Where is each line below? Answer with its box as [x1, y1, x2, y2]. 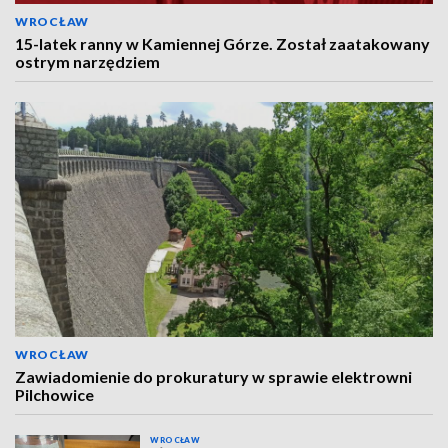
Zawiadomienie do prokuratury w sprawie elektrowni [15, 367, 412, 386]
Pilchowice [15, 385, 94, 404]
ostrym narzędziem [15, 52, 160, 71]
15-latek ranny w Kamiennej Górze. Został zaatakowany [15, 34, 430, 53]
